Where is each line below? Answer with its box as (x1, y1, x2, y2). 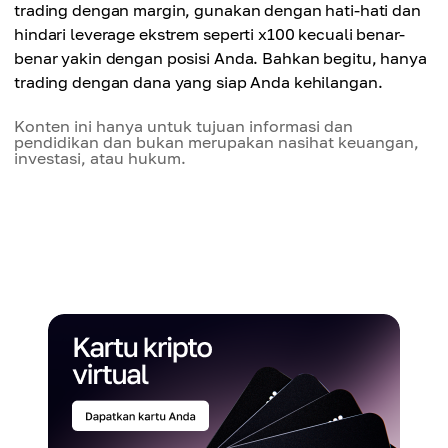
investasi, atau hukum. (14, 148, 186, 168)
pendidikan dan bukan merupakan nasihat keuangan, (14, 132, 419, 152)
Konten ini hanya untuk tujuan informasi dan (14, 116, 353, 136)
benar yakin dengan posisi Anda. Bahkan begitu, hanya (14, 48, 427, 68)
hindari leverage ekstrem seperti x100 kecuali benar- (14, 24, 405, 44)
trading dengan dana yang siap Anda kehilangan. (14, 72, 383, 92)
